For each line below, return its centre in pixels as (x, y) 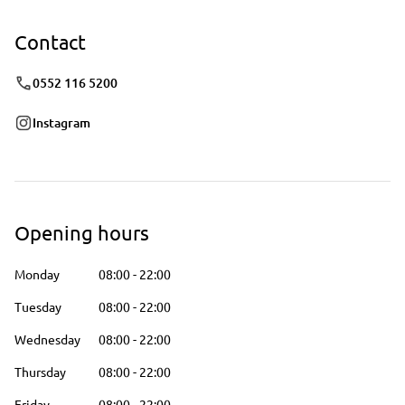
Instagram (61, 122)
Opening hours (82, 232)
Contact (50, 42)
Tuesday (38, 306)
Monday (37, 274)
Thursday (40, 372)
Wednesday (47, 339)
